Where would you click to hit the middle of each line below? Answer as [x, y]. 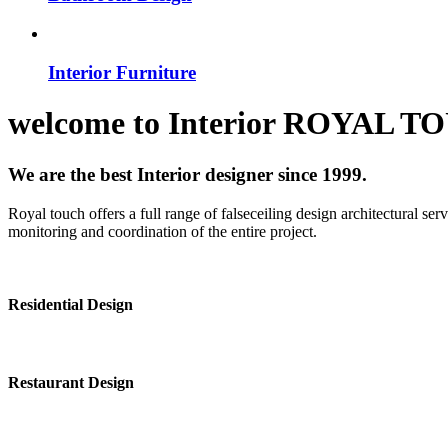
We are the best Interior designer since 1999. [187, 174]
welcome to [84, 123]
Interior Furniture [122, 72]
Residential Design [70, 304]
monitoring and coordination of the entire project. [162, 231]
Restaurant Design [71, 383]
